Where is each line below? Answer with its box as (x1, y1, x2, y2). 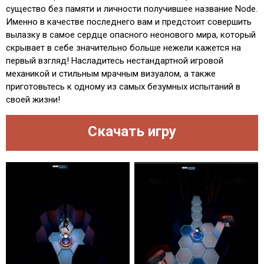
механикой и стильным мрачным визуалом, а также (6, 68, 216, 79)
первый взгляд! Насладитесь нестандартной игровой (6, 55, 223, 66)
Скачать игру (88, 123, 176, 140)
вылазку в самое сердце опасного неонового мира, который (6, 29, 256, 40)
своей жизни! (6, 94, 60, 105)
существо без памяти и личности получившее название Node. (6, 4, 258, 14)
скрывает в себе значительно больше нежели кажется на (6, 42, 241, 53)
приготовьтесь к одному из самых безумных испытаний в (6, 81, 240, 92)
